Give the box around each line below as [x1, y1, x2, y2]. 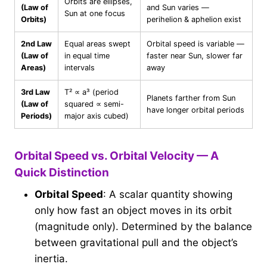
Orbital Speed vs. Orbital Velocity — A [14, 148, 219, 163]
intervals [64, 63, 95, 72]
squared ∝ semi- [64, 99, 124, 108]
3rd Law [21, 87, 50, 97]
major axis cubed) [64, 111, 129, 120]
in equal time [64, 51, 110, 60]
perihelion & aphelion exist [147, 14, 241, 24]
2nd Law [21, 39, 52, 48]
